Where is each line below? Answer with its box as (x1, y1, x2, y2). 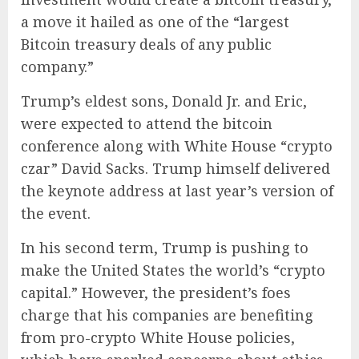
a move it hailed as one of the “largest (21, 11, 289, 31)
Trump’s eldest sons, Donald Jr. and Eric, (21, 91, 307, 111)
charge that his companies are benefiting (21, 305, 313, 325)
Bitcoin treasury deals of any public (21, 34, 272, 54)
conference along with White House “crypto (21, 135, 333, 155)
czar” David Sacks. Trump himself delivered (21, 158, 330, 178)
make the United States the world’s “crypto (21, 260, 325, 280)
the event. (21, 203, 91, 223)
